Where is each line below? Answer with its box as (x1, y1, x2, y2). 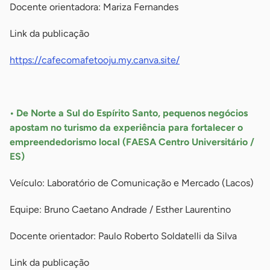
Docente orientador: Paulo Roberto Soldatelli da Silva (10, 230, 237, 242)
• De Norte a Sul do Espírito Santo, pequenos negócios (10, 107, 248, 119)
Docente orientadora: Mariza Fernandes (10, 1, 178, 13)
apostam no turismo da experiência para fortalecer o (10, 122, 243, 134)
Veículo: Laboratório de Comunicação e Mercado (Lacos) (10, 177, 254, 189)
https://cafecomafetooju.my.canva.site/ (10, 54, 180, 66)
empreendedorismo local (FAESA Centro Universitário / (10, 136, 254, 148)
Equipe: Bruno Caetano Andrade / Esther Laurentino (10, 204, 231, 216)
